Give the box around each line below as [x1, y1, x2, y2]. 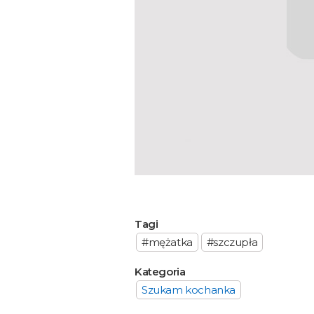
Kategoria [135, 265, 186, 278]
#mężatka [142, 235, 193, 249]
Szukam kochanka [142, 283, 235, 296]
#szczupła [206, 235, 258, 249]
